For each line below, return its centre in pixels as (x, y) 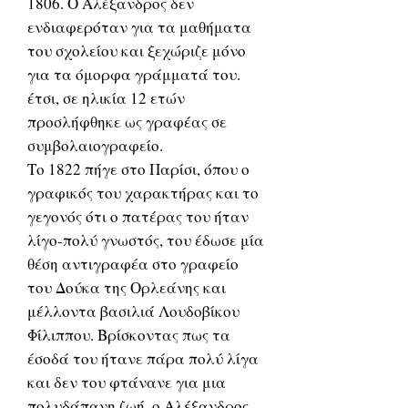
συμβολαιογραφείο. (95, 145)
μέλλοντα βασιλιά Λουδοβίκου (133, 311)
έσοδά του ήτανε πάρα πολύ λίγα (143, 358)
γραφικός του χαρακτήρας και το (143, 193)
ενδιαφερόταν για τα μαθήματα (139, 27)
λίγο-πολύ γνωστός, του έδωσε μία (146, 240)
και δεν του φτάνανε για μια (127, 382)
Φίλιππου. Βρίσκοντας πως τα (129, 335)
